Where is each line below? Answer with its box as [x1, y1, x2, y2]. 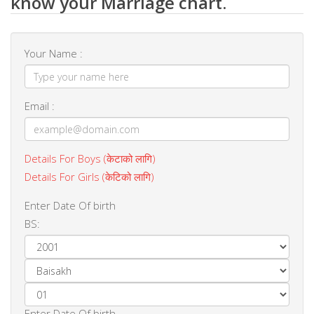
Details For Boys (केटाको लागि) [25, 151, 156, 165]
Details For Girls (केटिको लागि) [25, 170, 154, 184]
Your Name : [25, 46, 83, 60]
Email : [25, 99, 55, 113]
